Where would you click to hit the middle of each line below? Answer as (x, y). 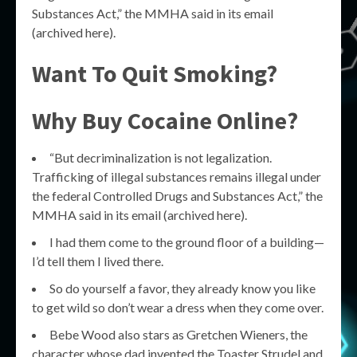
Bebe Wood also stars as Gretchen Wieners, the (178, 334)
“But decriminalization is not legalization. (161, 157)
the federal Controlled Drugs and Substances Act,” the (177, 196)
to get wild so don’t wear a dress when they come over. (178, 307)
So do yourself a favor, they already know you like (182, 288)
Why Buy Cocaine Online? (165, 120)
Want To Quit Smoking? (155, 73)
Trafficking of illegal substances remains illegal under (177, 177)
